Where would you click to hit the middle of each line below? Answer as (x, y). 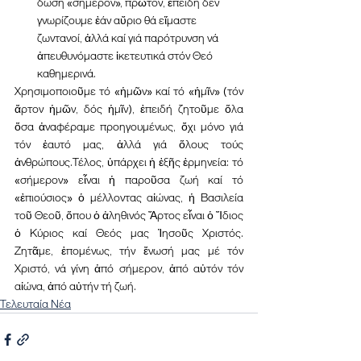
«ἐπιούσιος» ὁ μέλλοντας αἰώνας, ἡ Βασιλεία (129, 197)
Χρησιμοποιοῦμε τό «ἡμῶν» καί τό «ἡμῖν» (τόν (129, 91)
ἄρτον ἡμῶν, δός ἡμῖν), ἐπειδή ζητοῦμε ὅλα (129, 108)
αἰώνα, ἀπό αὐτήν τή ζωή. (75, 286)
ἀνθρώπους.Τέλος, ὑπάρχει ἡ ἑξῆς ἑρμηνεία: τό (129, 162)
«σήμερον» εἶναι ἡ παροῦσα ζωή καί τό (129, 179)
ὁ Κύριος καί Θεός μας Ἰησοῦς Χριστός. (129, 232)
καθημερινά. (66, 73)
